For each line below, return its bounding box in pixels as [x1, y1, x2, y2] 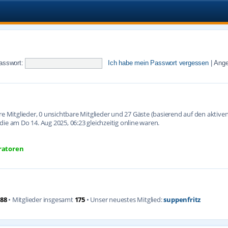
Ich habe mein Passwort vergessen [108, 59, 209, 67]
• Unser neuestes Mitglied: [85, 194, 164, 204]
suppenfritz [163, 194, 201, 204]
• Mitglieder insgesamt [7, 194, 75, 204]
